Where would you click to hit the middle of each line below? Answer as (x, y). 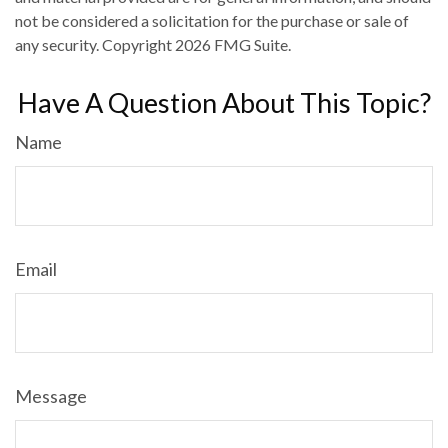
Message (51, 396)
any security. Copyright (95, 45)
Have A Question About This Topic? (224, 103)
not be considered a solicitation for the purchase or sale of (212, 21)
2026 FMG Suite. (233, 45)
